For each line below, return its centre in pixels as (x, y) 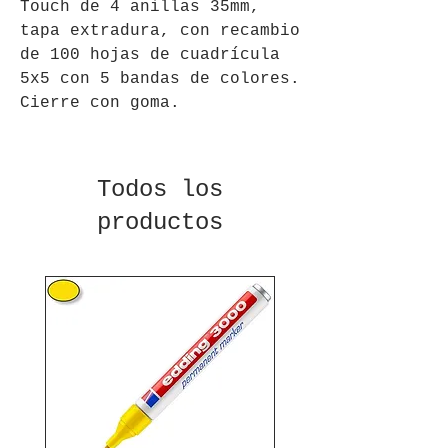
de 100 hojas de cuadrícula (150, 54)
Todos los (160, 189)
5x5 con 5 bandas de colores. (160, 78)
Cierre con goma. (100, 102)
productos (160, 222)
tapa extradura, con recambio (160, 30)
